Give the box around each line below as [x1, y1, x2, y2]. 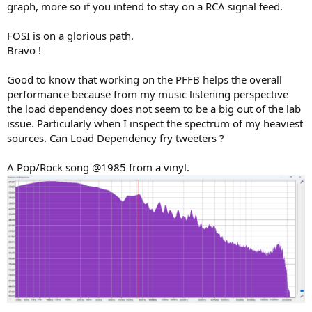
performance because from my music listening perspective [7, 87, 288, 102]
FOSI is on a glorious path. [7, 29, 134, 43]
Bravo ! [7, 43, 41, 58]
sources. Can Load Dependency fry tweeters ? [7, 131, 224, 146]
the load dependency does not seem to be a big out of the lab [7, 102, 301, 116]
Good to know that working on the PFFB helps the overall [7, 72, 282, 87]
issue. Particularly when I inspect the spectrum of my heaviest [7, 116, 303, 131]
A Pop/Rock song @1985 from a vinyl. [7, 160, 189, 175]
